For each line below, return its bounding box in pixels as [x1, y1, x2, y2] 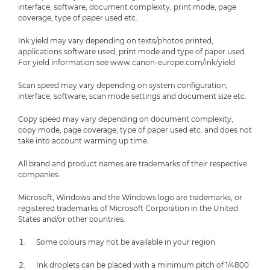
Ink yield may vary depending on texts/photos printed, [18, 36, 213, 46]
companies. [18, 170, 60, 180]
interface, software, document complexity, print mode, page [18, 2, 236, 12]
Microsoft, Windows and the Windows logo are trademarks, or [18, 193, 242, 202]
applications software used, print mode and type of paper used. [18, 47, 246, 57]
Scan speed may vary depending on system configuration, [18, 81, 228, 90]
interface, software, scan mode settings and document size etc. [18, 92, 246, 101]
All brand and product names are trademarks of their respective [18, 159, 247, 169]
